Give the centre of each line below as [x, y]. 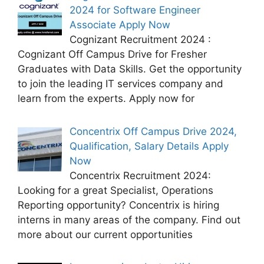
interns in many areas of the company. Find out [129, 220]
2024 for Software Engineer [135, 10]
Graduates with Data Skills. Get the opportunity [130, 69]
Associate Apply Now [120, 25]
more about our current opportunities [105, 234]
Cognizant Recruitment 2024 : [140, 40]
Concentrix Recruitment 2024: [140, 175]
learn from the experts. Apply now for [106, 99]
